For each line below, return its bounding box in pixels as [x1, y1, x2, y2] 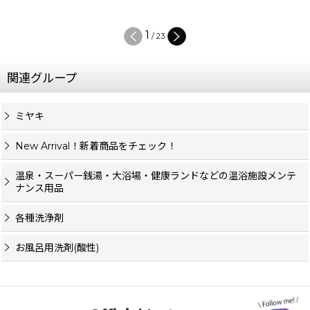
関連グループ [7, 70, 77, 85]
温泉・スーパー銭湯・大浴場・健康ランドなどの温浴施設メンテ [15, 169, 296, 182]
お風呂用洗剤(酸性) [15, 241, 99, 254]
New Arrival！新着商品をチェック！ [15, 139, 176, 152]
